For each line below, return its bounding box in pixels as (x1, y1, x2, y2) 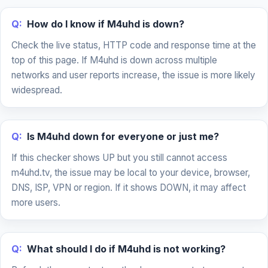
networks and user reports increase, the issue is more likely (11, 69, 255, 81)
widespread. (11, 84, 62, 96)
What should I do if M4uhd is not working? (27, 243, 226, 255)
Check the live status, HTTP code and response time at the (11, 39, 256, 51)
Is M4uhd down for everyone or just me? (27, 130, 219, 142)
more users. (11, 197, 60, 208)
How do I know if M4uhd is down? (27, 18, 184, 30)
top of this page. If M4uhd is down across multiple (11, 54, 217, 66)
